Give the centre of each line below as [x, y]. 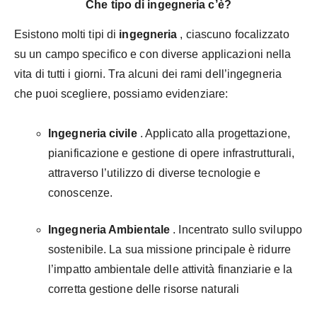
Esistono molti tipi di [67, 35]
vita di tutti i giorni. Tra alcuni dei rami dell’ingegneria [148, 74]
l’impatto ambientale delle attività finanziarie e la [171, 270]
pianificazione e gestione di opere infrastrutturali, [172, 154]
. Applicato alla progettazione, [213, 134]
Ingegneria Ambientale [109, 230]
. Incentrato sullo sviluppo [236, 230]
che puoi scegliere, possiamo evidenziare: [121, 94]
